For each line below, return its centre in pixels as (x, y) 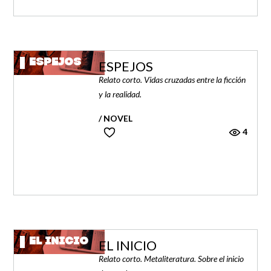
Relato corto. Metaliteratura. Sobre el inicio (171, 259)
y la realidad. (120, 94)
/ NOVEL (116, 119)
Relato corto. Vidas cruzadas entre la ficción (172, 80)
